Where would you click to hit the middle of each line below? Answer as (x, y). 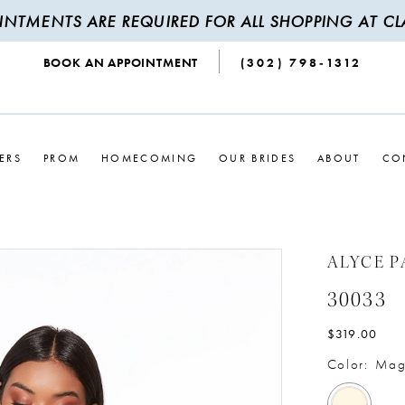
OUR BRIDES (258, 158)
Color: (348, 365)
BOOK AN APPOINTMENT (121, 63)
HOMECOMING (150, 158)
